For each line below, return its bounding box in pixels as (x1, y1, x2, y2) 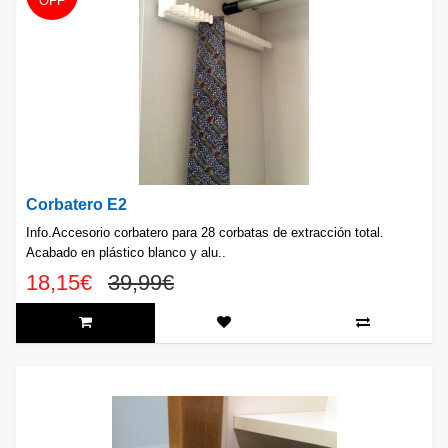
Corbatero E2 (26, 196, 127, 214)
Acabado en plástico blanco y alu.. (26, 245, 226, 261)
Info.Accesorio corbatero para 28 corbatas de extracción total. (26, 225, 384, 241)
